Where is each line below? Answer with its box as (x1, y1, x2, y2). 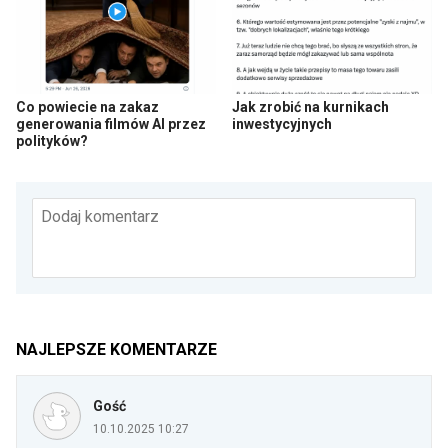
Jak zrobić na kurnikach (232, 99, 389, 116)
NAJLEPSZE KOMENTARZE (16, 340, 217, 360)
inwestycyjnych (232, 116, 332, 133)
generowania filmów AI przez (16, 116, 206, 133)
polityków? (16, 133, 88, 150)
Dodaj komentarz (41, 207, 159, 227)
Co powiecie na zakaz (16, 99, 159, 116)
